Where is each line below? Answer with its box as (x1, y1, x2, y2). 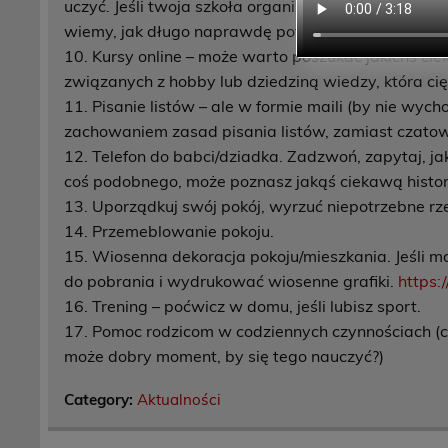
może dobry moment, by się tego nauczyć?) (64, 345, 385, 366)
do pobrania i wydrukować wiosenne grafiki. (64, 270, 399, 291)
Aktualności (137, 389, 222, 409)
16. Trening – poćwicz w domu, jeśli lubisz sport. (64, 295, 422, 316)
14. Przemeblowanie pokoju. (64, 220, 275, 241)
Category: (64, 389, 138, 409)
